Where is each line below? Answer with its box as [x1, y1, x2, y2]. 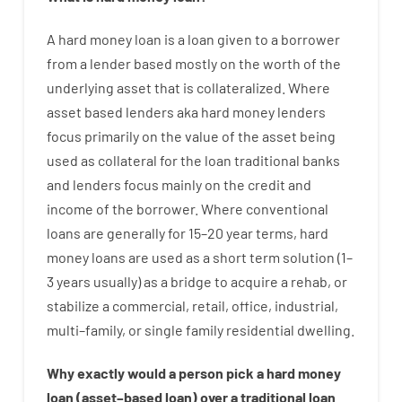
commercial [111, 296, 186, 314]
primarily [83, 127, 139, 144]
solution [282, 248, 335, 266]
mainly [161, 175, 202, 193]
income [46, 199, 93, 217]
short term [212, 248, 280, 266]
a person [168, 363, 223, 381]
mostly [174, 54, 217, 72]
